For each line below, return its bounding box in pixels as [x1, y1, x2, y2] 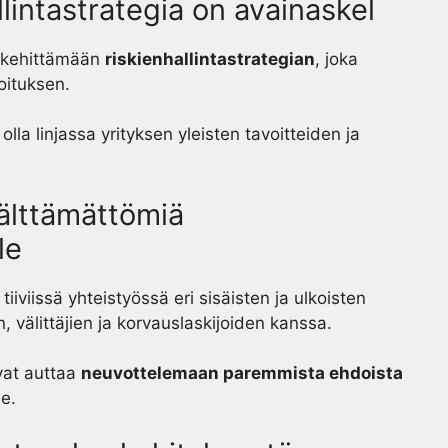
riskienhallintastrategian [105, 48, 315, 69]
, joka [315, 48, 358, 69]
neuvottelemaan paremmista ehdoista [81, 363, 403, 383]
